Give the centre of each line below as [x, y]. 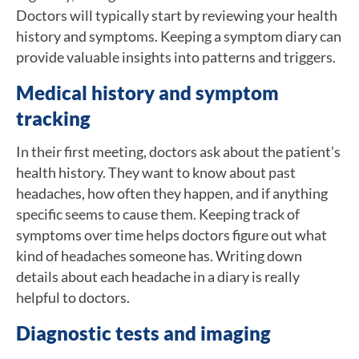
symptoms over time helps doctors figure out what [171, 234]
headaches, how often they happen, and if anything [172, 193]
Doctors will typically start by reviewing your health [177, 15]
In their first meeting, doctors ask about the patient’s [178, 151]
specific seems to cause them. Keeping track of [158, 214]
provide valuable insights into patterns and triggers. [176, 56]
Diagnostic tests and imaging [143, 333]
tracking [53, 118]
